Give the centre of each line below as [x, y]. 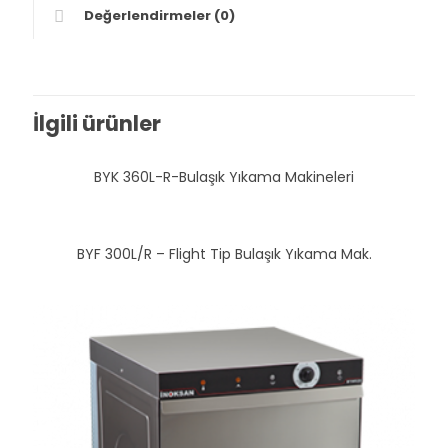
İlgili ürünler [97, 123]
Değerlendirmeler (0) [159, 15]
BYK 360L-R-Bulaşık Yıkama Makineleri [224, 177]
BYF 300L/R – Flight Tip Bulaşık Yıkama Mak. [224, 254]
